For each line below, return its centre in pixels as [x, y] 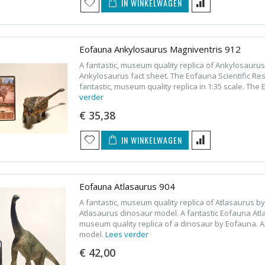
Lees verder [127, 234]
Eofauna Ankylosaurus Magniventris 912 [160, 49]
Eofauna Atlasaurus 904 [127, 186]
